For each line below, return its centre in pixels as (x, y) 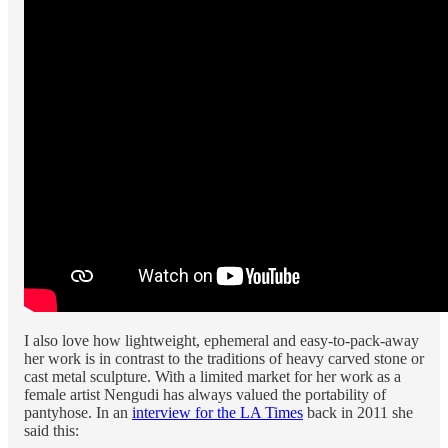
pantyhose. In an (78, 412)
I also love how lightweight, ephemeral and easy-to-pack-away (221, 340)
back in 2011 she (358, 412)
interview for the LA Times (217, 412)
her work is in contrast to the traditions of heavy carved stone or (224, 358)
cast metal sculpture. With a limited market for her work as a (212, 376)
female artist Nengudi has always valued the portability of (205, 394)
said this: (51, 430)
